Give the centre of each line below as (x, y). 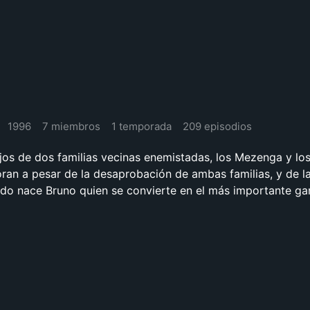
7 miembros (71, 126)
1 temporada (142, 126)
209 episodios (217, 126)
